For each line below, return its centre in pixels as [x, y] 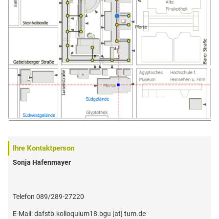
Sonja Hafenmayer [42, 162]
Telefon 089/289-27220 [48, 196]
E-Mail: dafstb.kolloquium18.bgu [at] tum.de [79, 213]
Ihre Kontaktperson [44, 148]
